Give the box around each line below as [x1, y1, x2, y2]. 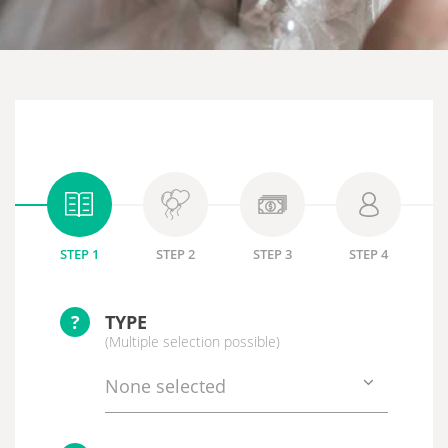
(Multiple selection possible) [105, 332, 280, 351]
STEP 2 [156, 245, 196, 263]
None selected [105, 374, 226, 398]
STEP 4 [349, 245, 389, 263]
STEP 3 [252, 245, 292, 263]
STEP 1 [59, 245, 99, 263]
